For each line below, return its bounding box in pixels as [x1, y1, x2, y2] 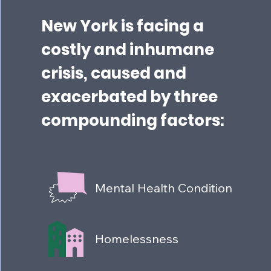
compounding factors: [41, 109, 225, 131]
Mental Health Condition [95, 180, 233, 195]
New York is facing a [41, 15, 204, 37]
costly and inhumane [41, 39, 215, 60]
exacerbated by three [41, 86, 218, 108]
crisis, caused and [41, 62, 187, 84]
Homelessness [95, 231, 179, 246]
